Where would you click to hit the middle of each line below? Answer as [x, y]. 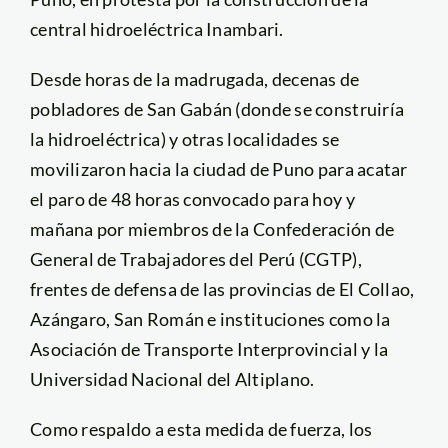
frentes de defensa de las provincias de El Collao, [222, 288]
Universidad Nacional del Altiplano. [172, 378]
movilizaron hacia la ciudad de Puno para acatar [218, 168]
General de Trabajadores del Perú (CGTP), [195, 258]
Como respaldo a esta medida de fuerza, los [201, 428]
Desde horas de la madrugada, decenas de [194, 78]
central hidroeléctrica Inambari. [156, 28]
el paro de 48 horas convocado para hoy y [192, 198]
